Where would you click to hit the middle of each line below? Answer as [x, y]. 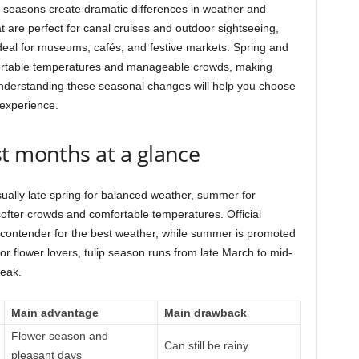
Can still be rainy [206, 345]
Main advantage [54, 313]
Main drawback [205, 313]
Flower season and [59, 336]
